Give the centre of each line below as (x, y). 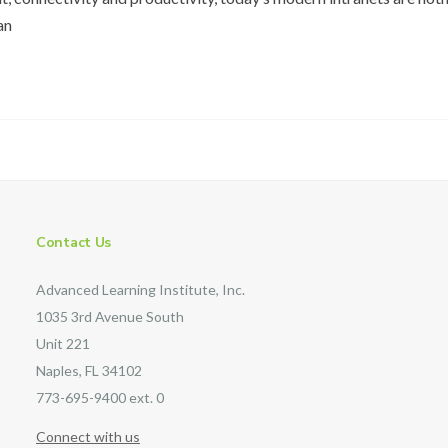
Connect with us (87, 436)
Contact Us (73, 242)
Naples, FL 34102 (88, 370)
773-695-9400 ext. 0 (99, 397)
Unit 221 (62, 343)
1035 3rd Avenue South (109, 316)
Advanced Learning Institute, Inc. (140, 289)
